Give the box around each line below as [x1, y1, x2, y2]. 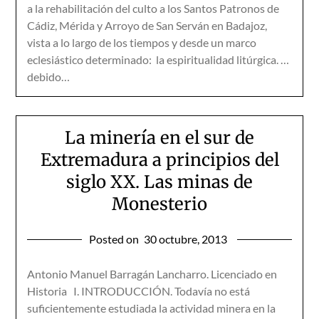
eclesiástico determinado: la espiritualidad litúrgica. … [27, 53, 290, 66]
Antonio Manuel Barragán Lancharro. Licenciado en [27, 267, 278, 281]
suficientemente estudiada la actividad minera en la [27, 301, 276, 315]
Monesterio [112, 193, 207, 215]
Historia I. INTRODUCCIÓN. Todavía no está [27, 284, 251, 298]
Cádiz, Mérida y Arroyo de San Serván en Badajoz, [27, 19, 268, 32]
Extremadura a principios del [40, 149, 279, 171]
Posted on [89, 232, 141, 246]
